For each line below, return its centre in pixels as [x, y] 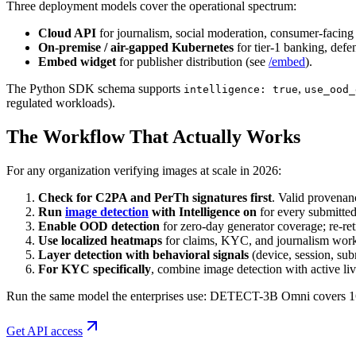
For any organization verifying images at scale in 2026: [144, 170]
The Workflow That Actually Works [153, 136]
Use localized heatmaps [100, 240]
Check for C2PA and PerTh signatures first [155, 197]
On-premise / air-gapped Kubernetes [136, 47]
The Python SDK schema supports [95, 88]
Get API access [44, 331]
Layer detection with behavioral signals [143, 254]
